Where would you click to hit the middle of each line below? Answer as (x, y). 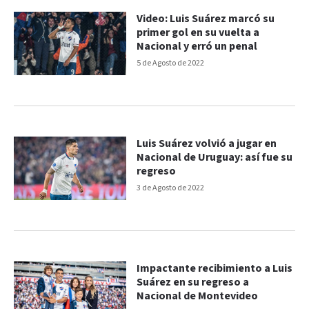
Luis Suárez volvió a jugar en (207, 144)
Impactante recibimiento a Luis (215, 268)
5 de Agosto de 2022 (171, 63)
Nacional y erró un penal (197, 47)
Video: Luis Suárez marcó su (206, 19)
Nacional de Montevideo (198, 296)
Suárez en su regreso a (193, 282)
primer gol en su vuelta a (198, 33)
